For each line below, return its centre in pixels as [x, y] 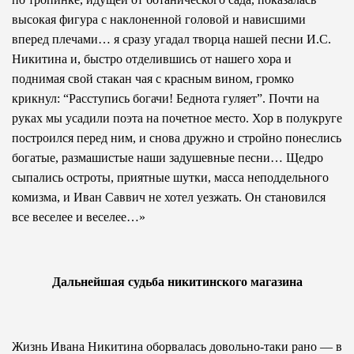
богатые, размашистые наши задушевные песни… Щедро [168, 157]
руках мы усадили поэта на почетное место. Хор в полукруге [177, 118]
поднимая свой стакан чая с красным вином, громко [153, 78]
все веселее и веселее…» [79, 217]
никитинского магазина [235, 281]
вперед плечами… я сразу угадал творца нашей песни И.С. [171, 39]
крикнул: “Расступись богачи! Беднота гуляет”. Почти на [166, 98]
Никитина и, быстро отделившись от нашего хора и [152, 58]
